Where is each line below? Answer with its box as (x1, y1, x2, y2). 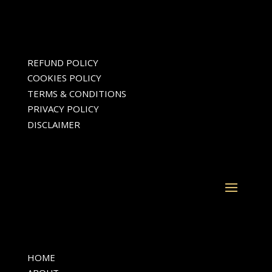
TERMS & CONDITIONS (27, 87, 126, 100)
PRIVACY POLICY (27, 103, 99, 115)
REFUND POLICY (27, 56, 98, 69)
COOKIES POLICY (27, 72, 101, 84)
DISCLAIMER (27, 118, 80, 131)
